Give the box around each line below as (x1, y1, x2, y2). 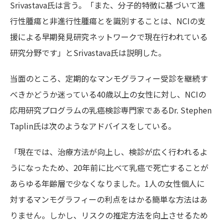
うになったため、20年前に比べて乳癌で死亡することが (10, 162, 209, 174)
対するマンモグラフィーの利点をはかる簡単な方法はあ (10, 193, 208, 206)
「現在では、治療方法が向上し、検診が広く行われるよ (10, 146, 208, 158)
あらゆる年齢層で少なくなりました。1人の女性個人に (10, 177, 205, 190)
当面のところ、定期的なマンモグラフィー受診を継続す (10, 72, 208, 85)
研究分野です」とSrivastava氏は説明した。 (10, 47, 166, 59)
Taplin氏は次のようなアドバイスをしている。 (10, 120, 176, 132)
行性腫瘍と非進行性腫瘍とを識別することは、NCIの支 (10, 15, 206, 27)
